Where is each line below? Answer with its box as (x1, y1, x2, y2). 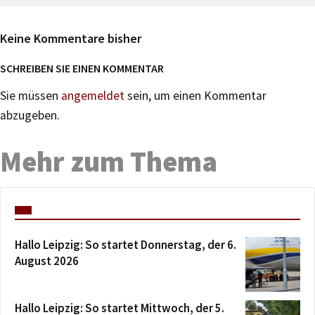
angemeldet (61, 87, 124, 103)
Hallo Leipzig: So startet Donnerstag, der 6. (15, 236, 236, 252)
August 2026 (15, 252, 79, 269)
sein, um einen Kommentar (124, 87, 266, 103)
